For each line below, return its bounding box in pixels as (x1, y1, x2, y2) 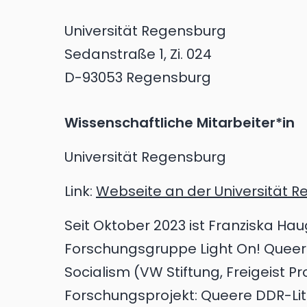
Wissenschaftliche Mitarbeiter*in (64, 112, 295, 132)
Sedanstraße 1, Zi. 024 (64, 44, 212, 64)
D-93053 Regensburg (64, 67, 211, 87)
